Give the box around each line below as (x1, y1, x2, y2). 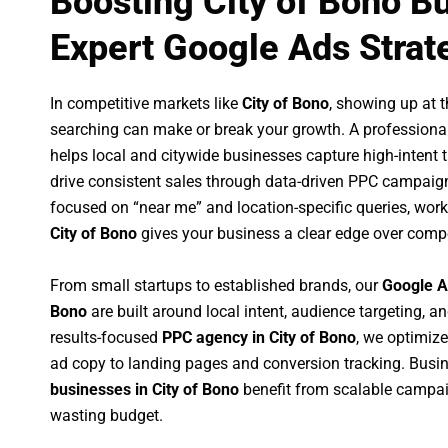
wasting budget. (50, 405, 163, 425)
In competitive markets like (50, 94, 242, 114)
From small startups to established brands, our (50, 275, 382, 295)
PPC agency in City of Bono (162, 327, 356, 347)
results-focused (50, 327, 162, 347)
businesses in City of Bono (50, 379, 239, 399)
